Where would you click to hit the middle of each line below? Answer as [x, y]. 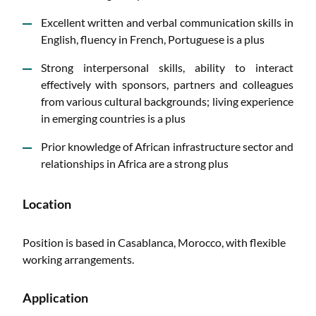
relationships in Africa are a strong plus [135, 163]
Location [47, 204]
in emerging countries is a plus [114, 118]
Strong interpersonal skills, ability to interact [167, 67]
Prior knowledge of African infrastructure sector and [167, 146]
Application [55, 298]
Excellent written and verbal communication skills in [167, 22]
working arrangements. [78, 260]
